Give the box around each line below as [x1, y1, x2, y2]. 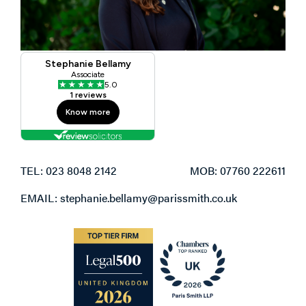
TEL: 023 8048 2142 [20, 163, 117, 179]
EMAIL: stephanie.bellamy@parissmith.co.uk [20, 190, 237, 206]
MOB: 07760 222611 [190, 163, 286, 179]
